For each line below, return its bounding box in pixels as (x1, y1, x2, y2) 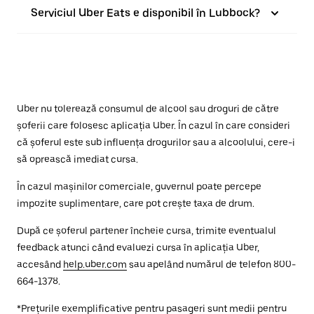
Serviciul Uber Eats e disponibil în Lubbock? (31, 6, 260, 20)
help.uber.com (63, 258, 127, 270)
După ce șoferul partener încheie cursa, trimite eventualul (17, 224, 276, 236)
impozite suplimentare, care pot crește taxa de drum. (17, 197, 254, 209)
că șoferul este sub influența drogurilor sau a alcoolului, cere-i (17, 136, 295, 148)
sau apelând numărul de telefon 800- (127, 258, 296, 270)
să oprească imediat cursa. (17, 153, 138, 165)
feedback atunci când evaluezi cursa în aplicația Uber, (17, 241, 259, 253)
